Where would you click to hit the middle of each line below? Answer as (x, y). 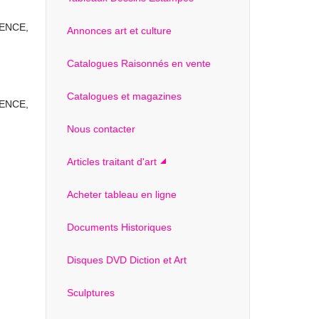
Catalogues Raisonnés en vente (138, 63)
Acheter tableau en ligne (121, 194)
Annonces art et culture (119, 31)
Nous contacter (101, 129)
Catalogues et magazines (124, 96)
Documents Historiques (119, 227)
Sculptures (90, 293)
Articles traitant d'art (111, 162)
